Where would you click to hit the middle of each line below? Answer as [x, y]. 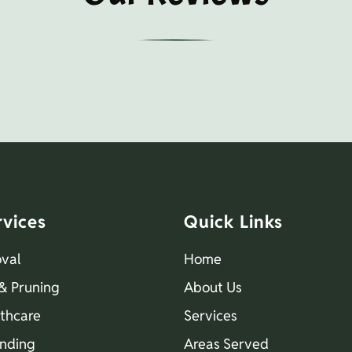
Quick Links [233, 221]
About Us [213, 287]
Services [211, 315]
